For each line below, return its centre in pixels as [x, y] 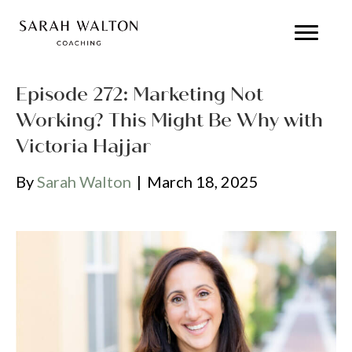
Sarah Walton [84, 181]
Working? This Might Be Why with [169, 120]
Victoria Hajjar [83, 146]
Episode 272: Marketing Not [139, 94]
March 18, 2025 [203, 181]
